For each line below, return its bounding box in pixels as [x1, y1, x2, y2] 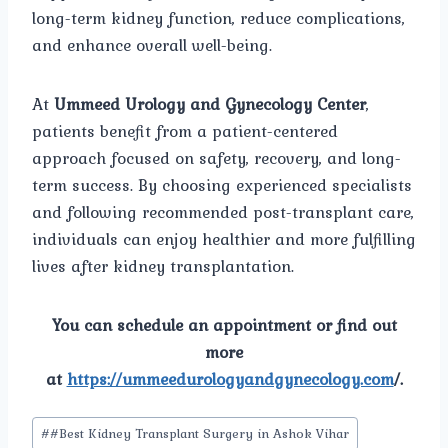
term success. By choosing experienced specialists [32, 172, 412, 199]
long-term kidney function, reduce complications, [32, 5, 405, 32]
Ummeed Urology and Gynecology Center [54, 91, 366, 118]
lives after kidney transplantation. [32, 253, 294, 280]
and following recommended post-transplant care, [32, 199, 414, 226]
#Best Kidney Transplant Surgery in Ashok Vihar [50, 423, 350, 444]
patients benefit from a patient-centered [32, 118, 338, 145]
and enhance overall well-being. [32, 32, 272, 59]
